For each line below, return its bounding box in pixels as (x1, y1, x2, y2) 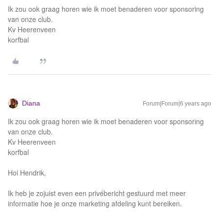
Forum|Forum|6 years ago (143, 100, 211, 107)
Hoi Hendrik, (8, 168, 46, 177)
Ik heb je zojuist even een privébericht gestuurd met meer (8, 188, 186, 198)
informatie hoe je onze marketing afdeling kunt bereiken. (8, 198, 182, 208)
